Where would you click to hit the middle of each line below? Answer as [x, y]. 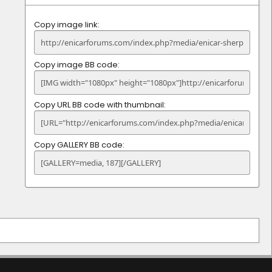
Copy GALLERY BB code [78, 144]
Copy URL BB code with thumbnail [99, 104]
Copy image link [66, 24]
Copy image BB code [76, 64]
